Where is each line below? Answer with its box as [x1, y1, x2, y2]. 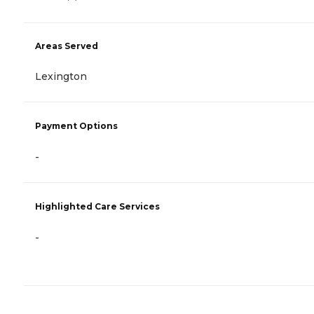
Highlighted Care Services [35, 200, 160, 212]
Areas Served [35, 40, 98, 51]
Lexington [35, 69, 87, 83]
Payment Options [35, 120, 118, 131]
